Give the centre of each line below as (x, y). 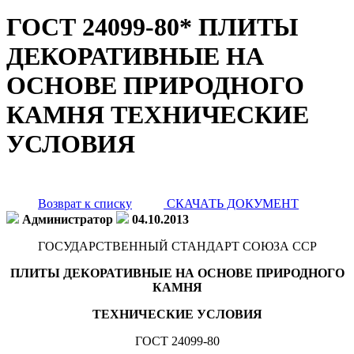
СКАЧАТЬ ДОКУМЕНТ (231, 203)
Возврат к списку (85, 203)
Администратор (68, 219)
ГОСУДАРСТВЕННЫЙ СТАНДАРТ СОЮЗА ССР (177, 246)
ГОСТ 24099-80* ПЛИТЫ (152, 27)
